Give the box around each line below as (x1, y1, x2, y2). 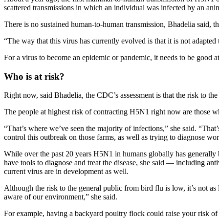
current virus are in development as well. (4, 167, 129, 176)
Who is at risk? (4, 71, 65, 82)
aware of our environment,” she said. (4, 193, 117, 201)
